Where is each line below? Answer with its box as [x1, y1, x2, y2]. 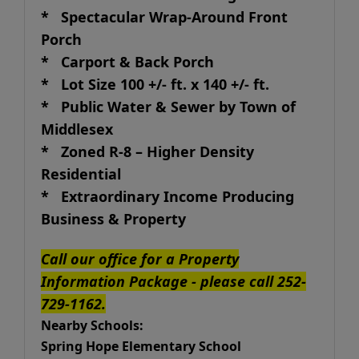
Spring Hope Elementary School [41, 337, 241, 355]
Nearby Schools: [41, 317, 143, 334]
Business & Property [41, 209, 186, 228]
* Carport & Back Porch [41, 52, 226, 71]
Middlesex [41, 119, 113, 139]
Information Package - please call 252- [41, 272, 306, 291]
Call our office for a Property [41, 249, 239, 268]
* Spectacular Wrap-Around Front [41, 7, 288, 26]
